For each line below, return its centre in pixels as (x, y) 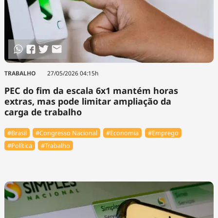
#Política (19, 146)
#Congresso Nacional (66, 133)
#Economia (123, 133)
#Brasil (17, 133)
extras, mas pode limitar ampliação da (88, 101)
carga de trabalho (43, 112)
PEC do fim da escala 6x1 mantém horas (91, 90)
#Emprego (163, 133)
